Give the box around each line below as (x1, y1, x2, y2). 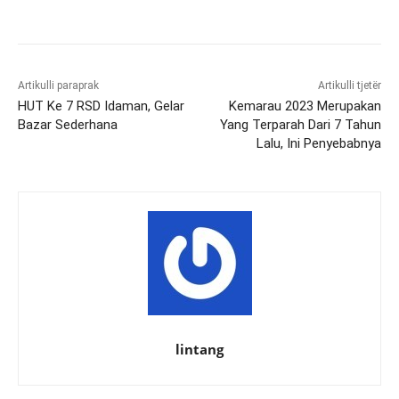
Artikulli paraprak (18, 79, 99, 93)
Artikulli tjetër (317, 79, 381, 93)
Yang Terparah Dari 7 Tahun (219, 117, 381, 134)
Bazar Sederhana (18, 117, 118, 134)
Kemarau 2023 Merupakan (228, 98, 381, 115)
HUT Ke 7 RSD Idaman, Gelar (18, 98, 184, 115)
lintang (175, 340, 224, 359)
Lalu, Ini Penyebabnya (256, 135, 381, 152)
